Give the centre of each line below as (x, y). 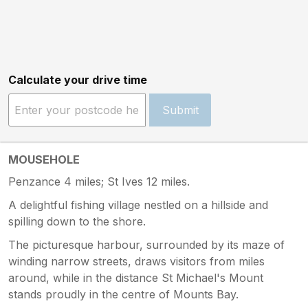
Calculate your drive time (78, 79)
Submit (180, 110)
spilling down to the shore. (77, 221)
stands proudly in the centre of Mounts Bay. (123, 294)
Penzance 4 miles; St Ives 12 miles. (99, 181)
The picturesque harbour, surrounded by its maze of (146, 244)
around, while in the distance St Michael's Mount (136, 277)
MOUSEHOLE (44, 159)
